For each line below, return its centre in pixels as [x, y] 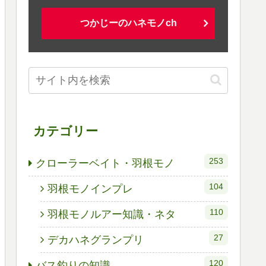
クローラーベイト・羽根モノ [105, 164]
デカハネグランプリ [96, 240]
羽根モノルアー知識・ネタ [112, 215]
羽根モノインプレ [90, 189]
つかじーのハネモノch [128, 23]
